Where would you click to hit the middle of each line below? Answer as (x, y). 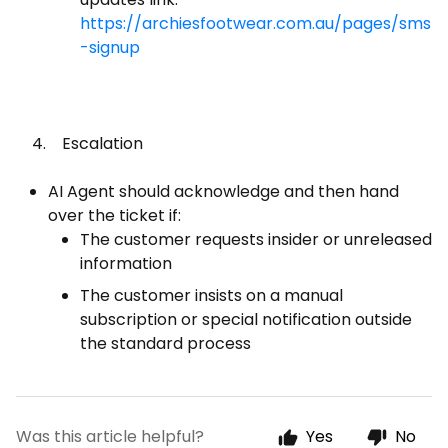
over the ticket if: (114, 215)
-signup (110, 47)
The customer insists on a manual (211, 295)
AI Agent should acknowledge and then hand (223, 191)
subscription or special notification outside (246, 319)
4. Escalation (79, 143)
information (126, 263)
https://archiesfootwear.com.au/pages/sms (255, 23)
